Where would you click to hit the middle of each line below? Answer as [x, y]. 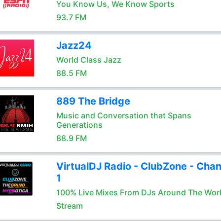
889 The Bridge [93, 101]
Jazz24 [74, 45]
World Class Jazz [89, 60]
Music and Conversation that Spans [124, 115]
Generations [79, 125]
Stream [69, 206]
